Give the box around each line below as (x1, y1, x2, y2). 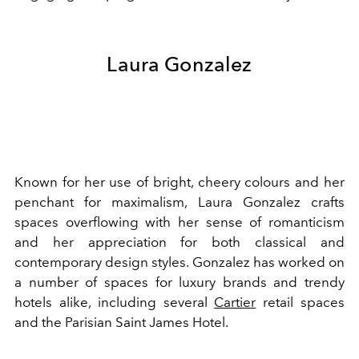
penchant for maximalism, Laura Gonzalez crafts (14, 193, 345, 210)
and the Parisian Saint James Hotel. (14, 313, 231, 330)
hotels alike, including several (14, 293, 215, 310)
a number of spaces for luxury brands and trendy (14, 273, 345, 290)
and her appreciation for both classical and (14, 233, 345, 250)
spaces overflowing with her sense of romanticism (14, 213, 345, 230)
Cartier (214, 293, 256, 310)
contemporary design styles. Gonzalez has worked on (14, 253, 345, 270)
